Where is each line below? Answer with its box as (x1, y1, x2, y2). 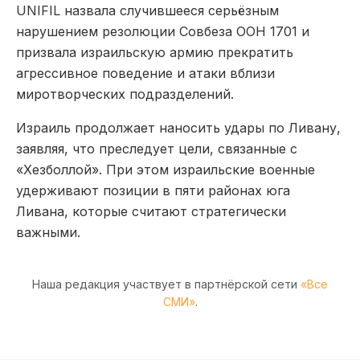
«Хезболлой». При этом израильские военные (16, 161, 315, 178)
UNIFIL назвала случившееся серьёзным (16, 2, 279, 18)
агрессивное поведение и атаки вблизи (16, 64, 275, 81)
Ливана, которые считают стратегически (16, 202, 286, 219)
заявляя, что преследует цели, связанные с (16, 140, 297, 157)
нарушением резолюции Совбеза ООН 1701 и (16, 22, 309, 39)
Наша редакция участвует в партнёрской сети (32, 276, 301, 291)
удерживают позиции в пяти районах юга (16, 182, 290, 198)
